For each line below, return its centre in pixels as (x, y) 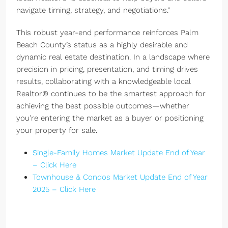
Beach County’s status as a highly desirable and (102, 45)
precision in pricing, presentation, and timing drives (107, 69)
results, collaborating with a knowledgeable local (104, 81)
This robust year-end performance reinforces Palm (107, 33)
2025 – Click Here (64, 189)
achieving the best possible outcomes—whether (103, 106)
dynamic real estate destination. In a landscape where (113, 57)
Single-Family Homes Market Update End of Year (119, 153)
